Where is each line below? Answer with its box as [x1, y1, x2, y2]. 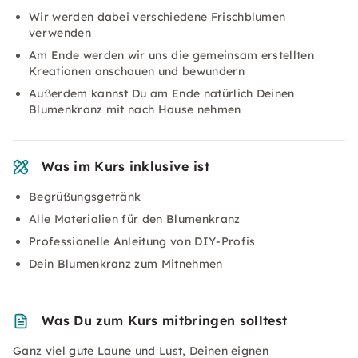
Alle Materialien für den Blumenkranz [29, 212, 241, 226]
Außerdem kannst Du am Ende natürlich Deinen [29, 86, 295, 101]
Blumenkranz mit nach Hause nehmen [29, 102, 241, 117]
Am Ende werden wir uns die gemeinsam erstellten [29, 48, 315, 62]
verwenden [29, 26, 91, 40]
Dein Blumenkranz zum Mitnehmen [29, 257, 223, 271]
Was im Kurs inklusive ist [42, 158, 209, 174]
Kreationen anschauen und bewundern [29, 64, 249, 78]
